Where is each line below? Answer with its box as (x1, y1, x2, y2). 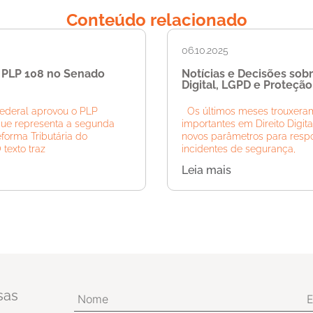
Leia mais (182, 163, 231, 177)
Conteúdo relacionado (66, 10, 247, 31)
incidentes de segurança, (182, 143, 296, 155)
